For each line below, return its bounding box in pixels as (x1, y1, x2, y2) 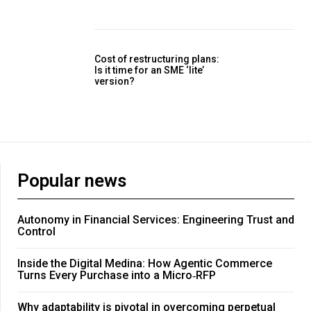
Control (17, 225, 56, 239)
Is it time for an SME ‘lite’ (94, 64, 204, 76)
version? (94, 75, 135, 87)
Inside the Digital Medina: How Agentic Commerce (17, 257, 272, 271)
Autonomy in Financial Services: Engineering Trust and (17, 213, 294, 227)
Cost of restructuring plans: (94, 53, 219, 65)
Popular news (17, 170, 126, 192)
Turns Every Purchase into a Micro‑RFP (17, 269, 216, 283)
